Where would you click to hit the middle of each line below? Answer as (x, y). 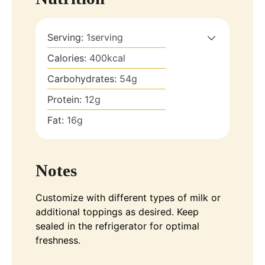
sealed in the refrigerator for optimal (117, 226)
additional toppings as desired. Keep (117, 211)
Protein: (66, 99)
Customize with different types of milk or (128, 197)
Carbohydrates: (83, 78)
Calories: (68, 58)
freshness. (58, 240)
